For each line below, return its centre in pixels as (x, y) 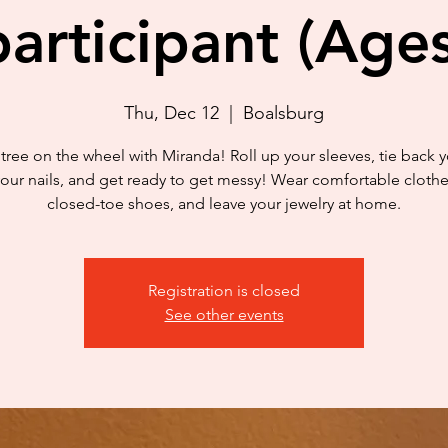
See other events (224, 314)
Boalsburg (283, 113)
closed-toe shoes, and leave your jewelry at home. (224, 203)
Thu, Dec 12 (171, 113)
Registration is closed (224, 290)
